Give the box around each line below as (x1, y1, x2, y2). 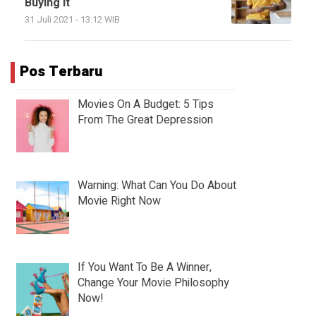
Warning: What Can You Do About (78, 177, 236, 195)
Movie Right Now (78, 193, 161, 210)
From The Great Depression (78, 111, 213, 128)
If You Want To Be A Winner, (78, 259, 212, 276)
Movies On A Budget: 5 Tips (78, 95, 214, 113)
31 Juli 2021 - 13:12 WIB (25, 13, 120, 26)
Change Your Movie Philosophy (78, 274, 229, 292)
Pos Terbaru (20, 61, 102, 82)
